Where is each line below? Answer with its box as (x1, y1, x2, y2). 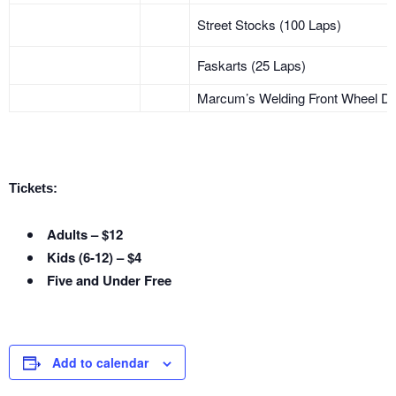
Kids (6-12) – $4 (47, 247, 141, 267)
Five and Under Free (47, 270, 171, 290)
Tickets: (9, 180, 57, 195)
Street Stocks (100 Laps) (197, 15, 341, 34)
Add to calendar (52, 354, 148, 371)
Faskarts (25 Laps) (197, 56, 306, 74)
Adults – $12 (47, 225, 123, 244)
